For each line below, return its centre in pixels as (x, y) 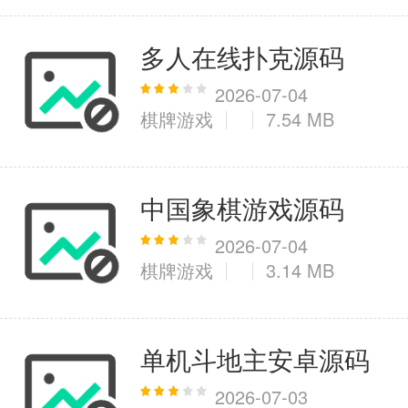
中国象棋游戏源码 (242, 208)
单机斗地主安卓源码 (255, 359)
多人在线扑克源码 (242, 56)
